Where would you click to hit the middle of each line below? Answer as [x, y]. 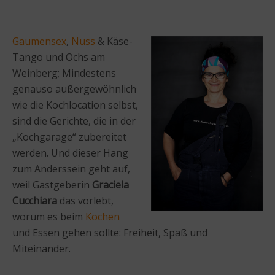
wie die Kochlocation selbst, [75, 105]
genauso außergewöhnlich [74, 89]
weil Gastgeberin [52, 184]
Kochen [103, 216]
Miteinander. [41, 248]
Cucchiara [35, 200]
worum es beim [49, 216]
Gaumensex [39, 41]
